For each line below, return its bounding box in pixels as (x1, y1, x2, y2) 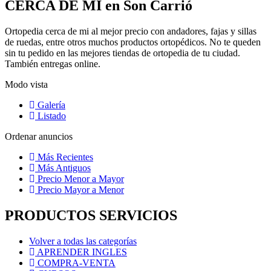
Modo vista (5, 79, 48, 90)
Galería (35, 99, 65, 110)
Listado (35, 110, 66, 121)
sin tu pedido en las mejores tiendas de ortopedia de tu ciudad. (5, 47, 240, 58)
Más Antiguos (35, 162, 91, 173)
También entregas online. (5, 58, 100, 69)
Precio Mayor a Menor (35, 184, 124, 195)
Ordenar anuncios (5, 131, 73, 142)
